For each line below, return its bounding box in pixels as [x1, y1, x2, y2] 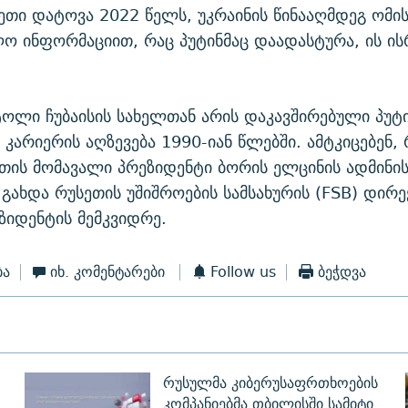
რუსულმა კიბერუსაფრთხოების [162, 371, 378, 396]
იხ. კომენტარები [50, 260, 166, 285]
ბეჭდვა [317, 260, 366, 285]
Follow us [210, 260, 277, 285]
